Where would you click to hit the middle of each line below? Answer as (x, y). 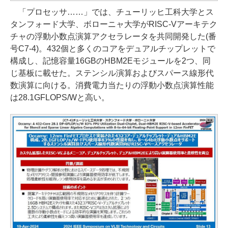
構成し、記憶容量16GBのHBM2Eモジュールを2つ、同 (110, 61)
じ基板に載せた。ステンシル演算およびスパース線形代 (112, 73)
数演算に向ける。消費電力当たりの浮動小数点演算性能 (112, 85)
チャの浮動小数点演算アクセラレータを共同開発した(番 (113, 36)
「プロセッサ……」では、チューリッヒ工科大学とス (112, 12)
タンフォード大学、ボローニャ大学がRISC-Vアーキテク (114, 24)
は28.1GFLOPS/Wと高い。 (60, 97)
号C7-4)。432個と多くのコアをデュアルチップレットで (113, 48)
